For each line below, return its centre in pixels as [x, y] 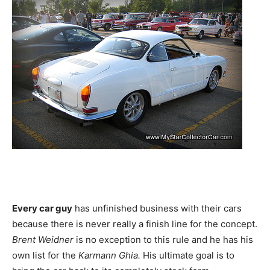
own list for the [44, 255]
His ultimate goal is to [187, 255]
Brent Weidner [43, 240]
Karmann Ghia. [108, 255]
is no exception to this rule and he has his [163, 240]
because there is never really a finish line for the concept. [135, 224]
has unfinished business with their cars [157, 208]
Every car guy [42, 208]
